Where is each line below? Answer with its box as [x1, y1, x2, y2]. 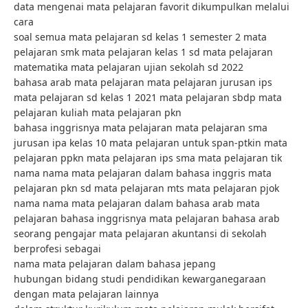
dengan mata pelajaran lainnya [14, 287, 159, 301]
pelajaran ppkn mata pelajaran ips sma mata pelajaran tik [14, 151, 282, 165]
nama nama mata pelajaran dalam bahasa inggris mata [14, 166, 272, 180]
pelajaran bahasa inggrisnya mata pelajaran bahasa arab [14, 212, 280, 225]
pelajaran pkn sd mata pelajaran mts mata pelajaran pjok [14, 181, 279, 195]
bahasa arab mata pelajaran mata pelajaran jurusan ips [14, 76, 272, 89]
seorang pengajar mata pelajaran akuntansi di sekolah [14, 227, 267, 241]
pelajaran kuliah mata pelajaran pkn [14, 106, 181, 120]
